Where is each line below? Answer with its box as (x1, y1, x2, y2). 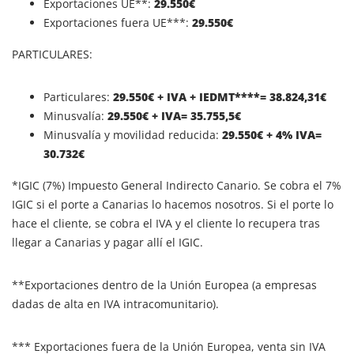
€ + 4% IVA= (257, 126, 322, 142)
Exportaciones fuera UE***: (43, 14, 189, 30)
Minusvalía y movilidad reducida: (43, 126, 222, 142)
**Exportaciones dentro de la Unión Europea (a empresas (12, 277, 317, 292)
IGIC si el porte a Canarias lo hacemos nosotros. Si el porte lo (12, 196, 333, 212)
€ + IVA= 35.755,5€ (142, 107, 241, 123)
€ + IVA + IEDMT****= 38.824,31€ (148, 88, 326, 104)
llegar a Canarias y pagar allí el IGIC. (12, 234, 203, 250)
